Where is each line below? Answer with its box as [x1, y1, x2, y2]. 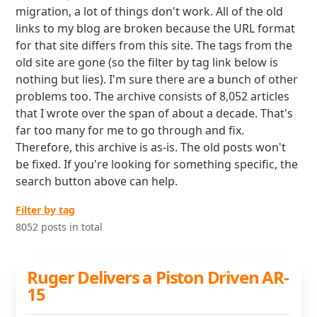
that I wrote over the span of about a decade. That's [16, 105, 294, 121]
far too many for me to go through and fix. [16, 122, 245, 138]
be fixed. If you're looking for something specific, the [16, 156, 299, 172]
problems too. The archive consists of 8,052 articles [16, 88, 290, 104]
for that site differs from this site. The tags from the [16, 38, 293, 53]
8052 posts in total [16, 220, 103, 234]
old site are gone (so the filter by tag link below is [16, 54, 279, 70]
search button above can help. [16, 173, 178, 189]
